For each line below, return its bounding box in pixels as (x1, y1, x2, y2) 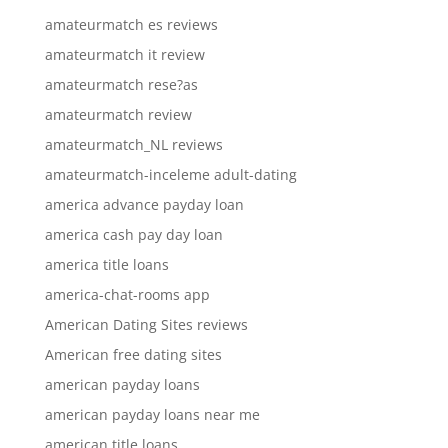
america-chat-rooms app (44, 284, 210, 304)
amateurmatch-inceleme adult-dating (44, 164, 297, 184)
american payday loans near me (44, 404, 260, 424)
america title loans (44, 254, 169, 274)
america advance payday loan (44, 194, 244, 214)
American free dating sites (44, 344, 222, 364)
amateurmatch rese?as (44, 74, 198, 94)
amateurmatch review (44, 104, 192, 124)
